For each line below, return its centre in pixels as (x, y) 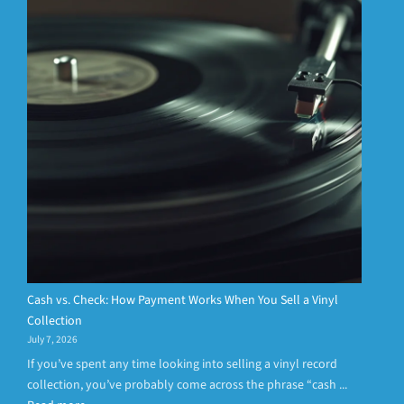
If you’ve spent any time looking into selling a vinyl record (182, 365)
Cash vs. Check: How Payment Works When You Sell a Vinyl (183, 301)
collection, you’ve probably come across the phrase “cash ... (187, 386)
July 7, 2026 (52, 340)
